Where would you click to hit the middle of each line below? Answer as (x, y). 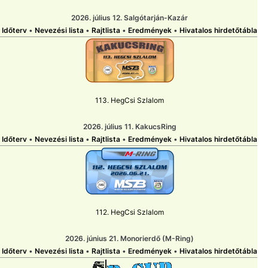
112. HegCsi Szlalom (130, 212)
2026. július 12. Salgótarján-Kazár (130, 18)
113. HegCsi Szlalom (130, 100)
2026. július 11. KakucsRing (130, 127)
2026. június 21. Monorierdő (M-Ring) (130, 239)
